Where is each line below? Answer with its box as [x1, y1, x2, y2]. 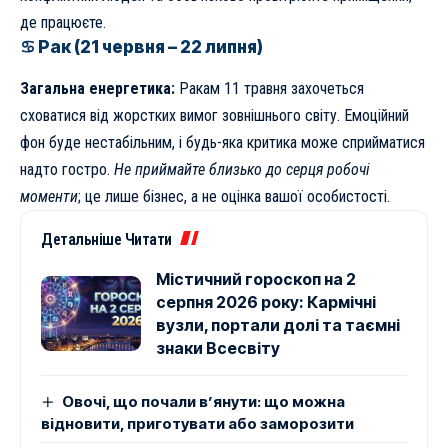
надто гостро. [20, 159, 114, 179]
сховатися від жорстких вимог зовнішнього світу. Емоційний [20, 105, 409, 125]
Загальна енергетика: [20, 78, 175, 98]
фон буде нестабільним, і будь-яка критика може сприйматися [20, 132, 425, 152]
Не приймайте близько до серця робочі [114, 159, 370, 179]
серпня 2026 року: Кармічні [156, 291, 376, 312]
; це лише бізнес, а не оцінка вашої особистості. [78, 186, 390, 206]
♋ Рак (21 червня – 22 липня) [20, 37, 263, 58]
